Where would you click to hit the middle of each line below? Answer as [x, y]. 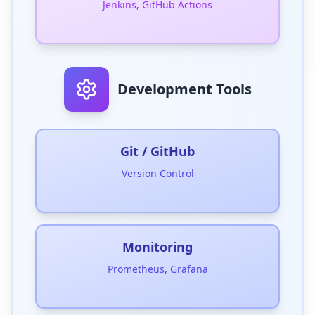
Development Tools [184, 89]
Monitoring [157, 247]
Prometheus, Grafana [157, 269]
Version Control [157, 173]
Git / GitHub [157, 151]
